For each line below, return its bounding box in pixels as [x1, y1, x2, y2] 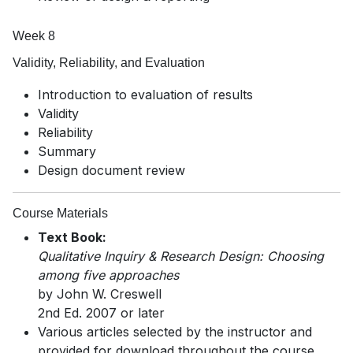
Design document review [38, 162, 185, 179]
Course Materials [13, 206, 108, 221]
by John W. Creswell [38, 286, 162, 303]
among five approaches [38, 267, 179, 284]
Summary [38, 143, 96, 160]
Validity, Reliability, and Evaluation [13, 56, 205, 70]
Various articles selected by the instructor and [38, 324, 312, 340]
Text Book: [38, 229, 106, 246]
